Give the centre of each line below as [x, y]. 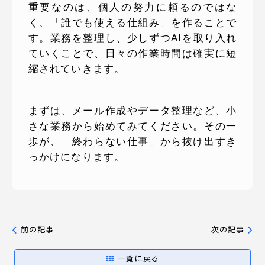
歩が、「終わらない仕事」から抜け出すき [132, 141]
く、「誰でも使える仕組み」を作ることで [132, 22]
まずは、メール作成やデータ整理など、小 [132, 111]
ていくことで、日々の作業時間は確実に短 [132, 53]
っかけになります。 [77, 157]
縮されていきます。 [77, 69]
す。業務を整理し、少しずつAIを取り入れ [132, 38]
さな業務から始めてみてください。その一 [132, 126]
